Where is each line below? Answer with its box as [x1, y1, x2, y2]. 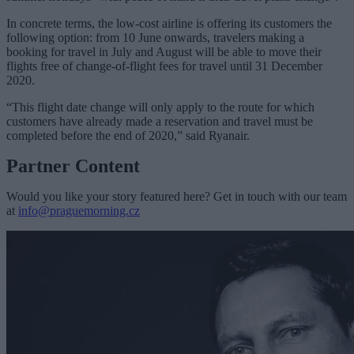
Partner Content [6, 155, 140, 176]
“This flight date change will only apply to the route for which [6, 100, 314, 114]
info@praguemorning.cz [18, 203, 140, 217]
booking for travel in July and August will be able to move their [6, 44, 322, 58]
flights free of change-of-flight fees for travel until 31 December [6, 58, 322, 73]
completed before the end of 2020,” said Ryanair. [6, 128, 250, 142]
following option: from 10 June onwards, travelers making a [6, 30, 304, 44]
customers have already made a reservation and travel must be [6, 114, 313, 128]
